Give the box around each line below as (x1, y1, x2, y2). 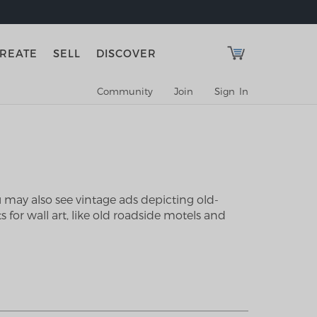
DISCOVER (96, 47, 157, 59)
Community (97, 86, 153, 97)
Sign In (214, 86, 248, 97)
